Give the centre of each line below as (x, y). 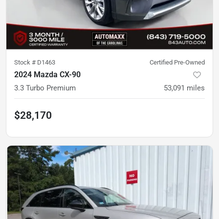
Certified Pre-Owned (177, 62)
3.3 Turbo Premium (45, 88)
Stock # (26, 62)
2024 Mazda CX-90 (47, 74)
